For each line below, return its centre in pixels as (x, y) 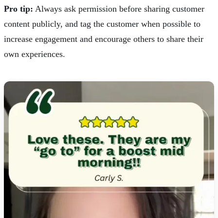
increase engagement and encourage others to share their (104, 39)
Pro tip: (18, 9)
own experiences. (35, 54)
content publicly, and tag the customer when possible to (102, 24)
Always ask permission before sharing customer (119, 9)
